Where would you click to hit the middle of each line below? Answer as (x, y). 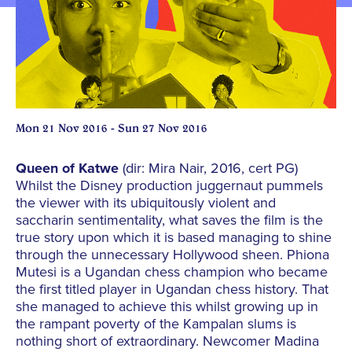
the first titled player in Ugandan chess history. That (172, 290)
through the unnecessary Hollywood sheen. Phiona (172, 255)
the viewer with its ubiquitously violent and (146, 203)
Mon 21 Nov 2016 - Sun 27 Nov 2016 (112, 128)
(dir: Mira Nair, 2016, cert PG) (208, 169)
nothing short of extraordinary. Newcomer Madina (167, 341)
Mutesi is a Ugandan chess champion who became (172, 272)
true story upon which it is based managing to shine (174, 238)
